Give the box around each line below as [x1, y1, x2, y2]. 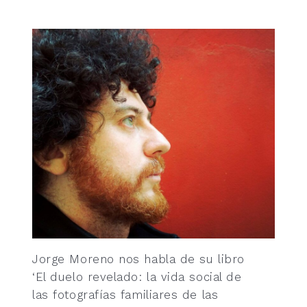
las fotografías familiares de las [32, 287, 219, 302]
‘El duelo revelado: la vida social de [32, 269, 242, 284]
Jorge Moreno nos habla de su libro [32, 251, 245, 267]
